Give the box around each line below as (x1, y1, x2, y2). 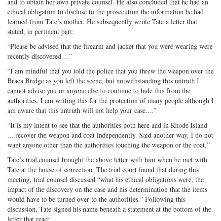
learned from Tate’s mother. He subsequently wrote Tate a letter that (7, 16, 197, 26)
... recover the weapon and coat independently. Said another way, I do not (7, 130, 213, 140)
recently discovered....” (7, 51, 72, 61)
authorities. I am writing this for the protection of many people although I (7, 95, 214, 105)
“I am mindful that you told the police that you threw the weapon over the (7, 66, 214, 75)
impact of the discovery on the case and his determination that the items (7, 184, 207, 194)
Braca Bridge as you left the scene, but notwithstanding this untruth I (7, 75, 199, 85)
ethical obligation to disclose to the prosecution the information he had (7, 6, 204, 16)
